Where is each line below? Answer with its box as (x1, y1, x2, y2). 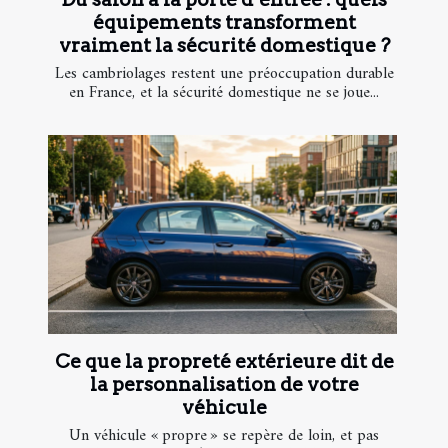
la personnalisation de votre (89, 373, 359, 397)
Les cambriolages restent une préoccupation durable (54, 59, 394, 88)
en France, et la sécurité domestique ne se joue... (69, 78, 379, 107)
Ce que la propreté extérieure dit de (54, 350, 394, 374)
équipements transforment (92, 10, 356, 34)
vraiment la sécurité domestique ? (58, 33, 390, 57)
